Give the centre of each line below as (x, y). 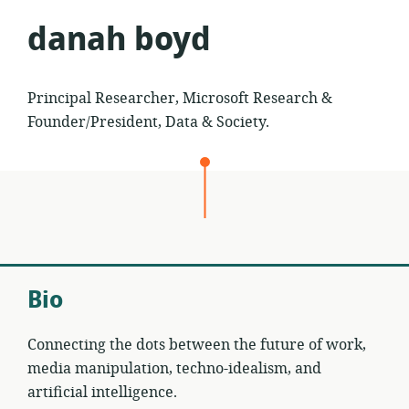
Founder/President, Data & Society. (148, 122)
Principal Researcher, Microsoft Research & (180, 99)
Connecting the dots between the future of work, (197, 345)
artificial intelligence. (102, 393)
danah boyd (119, 40)
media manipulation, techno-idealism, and (174, 369)
